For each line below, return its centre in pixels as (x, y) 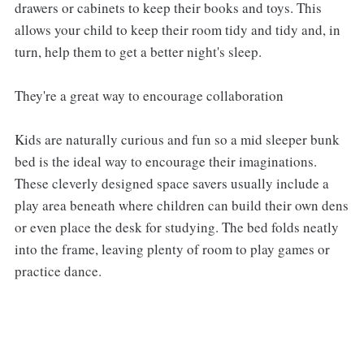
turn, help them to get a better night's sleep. (138, 51)
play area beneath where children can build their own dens (181, 205)
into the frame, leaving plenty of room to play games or (172, 249)
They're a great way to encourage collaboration (149, 95)
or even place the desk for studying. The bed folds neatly (176, 227)
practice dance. (58, 271)
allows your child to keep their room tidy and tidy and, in (177, 29)
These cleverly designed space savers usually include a (171, 183)
